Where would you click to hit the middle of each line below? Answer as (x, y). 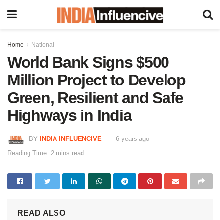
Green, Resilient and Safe (95, 98)
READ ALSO (41, 213)
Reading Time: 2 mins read (46, 153)
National (43, 45)
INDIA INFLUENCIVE (71, 138)
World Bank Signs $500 (88, 62)
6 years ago (133, 138)
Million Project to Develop (96, 80)
